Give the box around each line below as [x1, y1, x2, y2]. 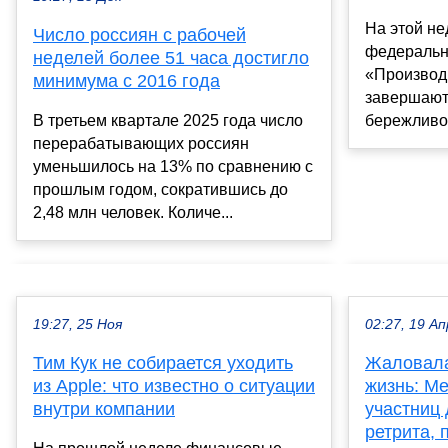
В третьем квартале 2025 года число [33, 112, 303, 130]
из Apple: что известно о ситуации [33, 376, 315, 397]
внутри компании [33, 399, 175, 420]
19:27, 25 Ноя [33, 317, 122, 333]
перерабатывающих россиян [33, 135, 249, 153]
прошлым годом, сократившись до [33, 181, 288, 199]
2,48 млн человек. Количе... [33, 204, 233, 222]
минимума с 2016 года [33, 71, 220, 92]
